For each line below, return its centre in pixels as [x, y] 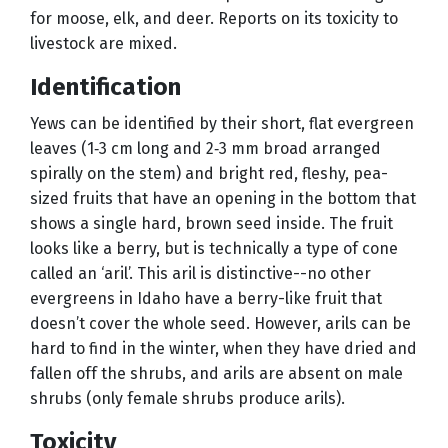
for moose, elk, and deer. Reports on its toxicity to [214, 19]
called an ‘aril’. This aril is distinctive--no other [200, 274]
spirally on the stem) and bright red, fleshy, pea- [209, 174]
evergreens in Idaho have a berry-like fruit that [206, 299]
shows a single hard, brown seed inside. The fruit [211, 224]
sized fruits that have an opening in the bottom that [223, 199]
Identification [105, 87]
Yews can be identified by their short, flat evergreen [222, 124]
